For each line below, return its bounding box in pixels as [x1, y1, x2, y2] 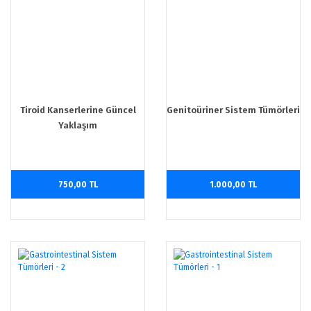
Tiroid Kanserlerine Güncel [19, 105, 136, 115]
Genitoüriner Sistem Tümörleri [167, 105, 300, 115]
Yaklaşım [58, 120, 97, 131]
